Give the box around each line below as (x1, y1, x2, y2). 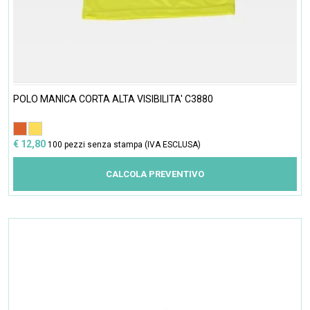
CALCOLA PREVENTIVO (106, 168, 204, 179)
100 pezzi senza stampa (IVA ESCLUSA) (48, 139, 201, 149)
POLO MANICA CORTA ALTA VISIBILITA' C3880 (13, 93, 213, 104)
